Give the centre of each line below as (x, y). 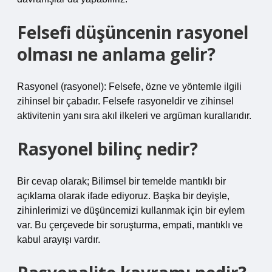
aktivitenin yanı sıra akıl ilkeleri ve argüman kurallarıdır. (134, 116)
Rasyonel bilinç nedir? (107, 149)
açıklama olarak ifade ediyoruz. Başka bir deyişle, (123, 196)
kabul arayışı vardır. (59, 240)
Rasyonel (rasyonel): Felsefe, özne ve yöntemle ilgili (129, 87)
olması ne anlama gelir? (116, 54)
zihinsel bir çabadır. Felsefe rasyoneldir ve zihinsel (125, 101)
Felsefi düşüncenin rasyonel (133, 32)
